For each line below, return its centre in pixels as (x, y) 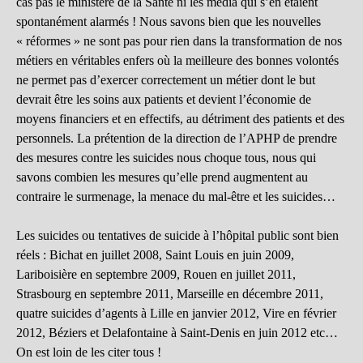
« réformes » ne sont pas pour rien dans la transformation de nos (179, 41)
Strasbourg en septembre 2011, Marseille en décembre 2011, (170, 294)
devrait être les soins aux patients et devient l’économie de (164, 100)
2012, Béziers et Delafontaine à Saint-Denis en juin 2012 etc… (177, 333)
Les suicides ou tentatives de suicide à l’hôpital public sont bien (177, 236)
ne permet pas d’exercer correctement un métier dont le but (166, 80)
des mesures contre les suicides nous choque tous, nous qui (166, 158)
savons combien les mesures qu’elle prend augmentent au (162, 177)
